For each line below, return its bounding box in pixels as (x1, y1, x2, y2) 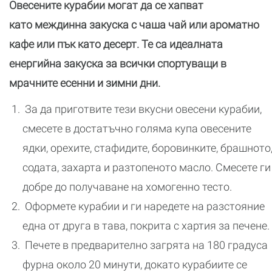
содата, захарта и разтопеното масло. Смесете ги (22, 161, 271, 174)
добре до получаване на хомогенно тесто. (22, 180, 232, 193)
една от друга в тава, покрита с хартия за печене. (22, 219, 270, 232)
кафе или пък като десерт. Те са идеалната (9, 38, 223, 50)
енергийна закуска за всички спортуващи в (9, 57, 226, 70)
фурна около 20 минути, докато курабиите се (22, 258, 247, 271)
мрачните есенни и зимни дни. (9, 76, 160, 89)
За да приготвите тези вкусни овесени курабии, (22, 103, 262, 115)
